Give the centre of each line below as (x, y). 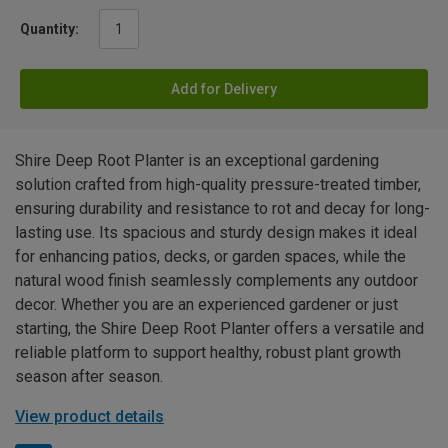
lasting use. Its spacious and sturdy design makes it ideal (216, 233)
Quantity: (49, 29)
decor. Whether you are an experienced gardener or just (206, 305)
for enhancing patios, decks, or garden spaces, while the (210, 257)
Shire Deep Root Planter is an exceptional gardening (197, 161)
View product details (89, 417)
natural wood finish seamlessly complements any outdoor (216, 281)
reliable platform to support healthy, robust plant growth (208, 353)
